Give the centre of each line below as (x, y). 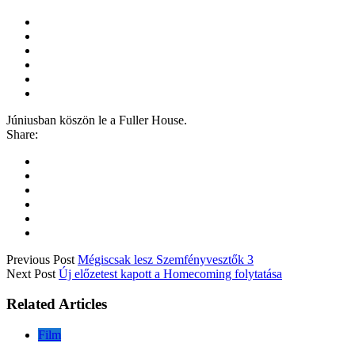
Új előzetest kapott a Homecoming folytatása (170, 273)
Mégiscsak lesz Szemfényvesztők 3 (166, 259)
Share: (22, 134)
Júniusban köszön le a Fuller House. (97, 120)
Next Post (31, 273)
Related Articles (57, 304)
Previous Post (40, 259)
